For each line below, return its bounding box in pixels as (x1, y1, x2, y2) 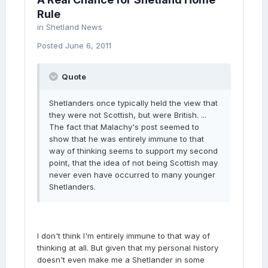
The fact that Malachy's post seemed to (49, 122, 199, 132)
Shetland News (46, 22, 102, 32)
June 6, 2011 (65, 41, 111, 50)
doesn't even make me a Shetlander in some (37, 255, 205, 264)
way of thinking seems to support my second (49, 146, 218, 156)
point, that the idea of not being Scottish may (49, 158, 218, 167)
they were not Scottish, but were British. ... (49, 110, 206, 120)
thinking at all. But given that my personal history (37, 243, 218, 252)
